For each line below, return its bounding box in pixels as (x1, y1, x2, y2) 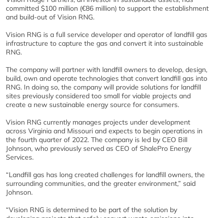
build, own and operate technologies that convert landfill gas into (6, 74, 207, 83)
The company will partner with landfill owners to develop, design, (6, 65, 207, 74)
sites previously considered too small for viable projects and (6, 91, 191, 100)
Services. (6, 153, 34, 162)
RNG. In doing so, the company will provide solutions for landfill (6, 83, 201, 91)
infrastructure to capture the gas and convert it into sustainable (6, 39, 203, 48)
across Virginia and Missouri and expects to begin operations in (6, 127, 202, 135)
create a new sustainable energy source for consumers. (6, 100, 179, 109)
